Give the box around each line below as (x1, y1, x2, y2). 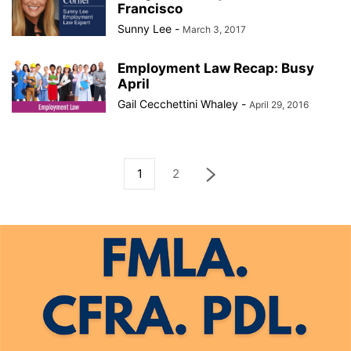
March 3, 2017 (183, 24, 246, 35)
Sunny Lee (118, 22, 172, 35)
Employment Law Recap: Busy (118, 60, 314, 76)
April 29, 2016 (249, 99, 309, 110)
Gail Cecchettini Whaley (118, 97, 238, 110)
